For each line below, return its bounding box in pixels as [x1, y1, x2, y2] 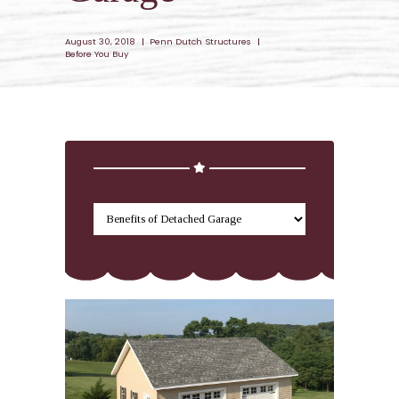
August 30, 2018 [64, 36, 135, 47]
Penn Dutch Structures [149, 36, 251, 47]
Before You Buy [64, 48, 128, 60]
